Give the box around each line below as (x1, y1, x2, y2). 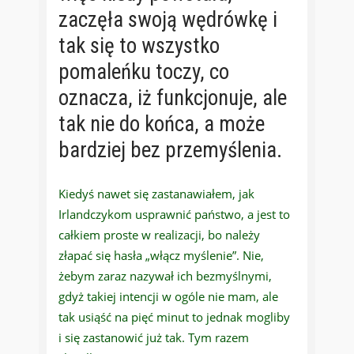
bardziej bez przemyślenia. (58, 137, 282, 164)
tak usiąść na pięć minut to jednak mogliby (58, 309, 290, 326)
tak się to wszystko (58, 33, 220, 59)
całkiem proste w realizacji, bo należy (58, 227, 260, 243)
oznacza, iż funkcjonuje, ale (58, 85, 287, 111)
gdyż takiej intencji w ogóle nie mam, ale (58, 288, 278, 305)
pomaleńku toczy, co (58, 59, 229, 85)
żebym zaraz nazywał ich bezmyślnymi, (58, 268, 272, 284)
